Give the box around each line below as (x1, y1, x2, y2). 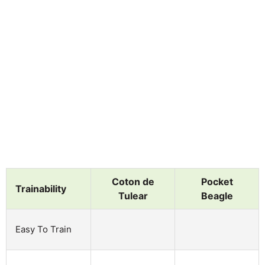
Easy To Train (15, 223, 72, 235)
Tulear (118, 189, 148, 202)
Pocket (201, 175, 233, 188)
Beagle (201, 189, 233, 202)
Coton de (111, 175, 154, 188)
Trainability (15, 182, 66, 195)
